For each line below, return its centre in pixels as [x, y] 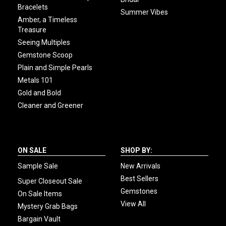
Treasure [32, 30]
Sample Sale [38, 166]
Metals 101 [35, 80]
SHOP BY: [136, 150]
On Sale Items [40, 193]
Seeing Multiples [44, 42]
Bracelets [33, 7]
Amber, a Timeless [47, 19]
